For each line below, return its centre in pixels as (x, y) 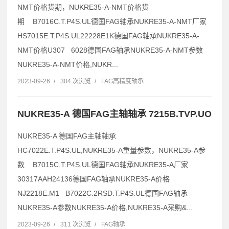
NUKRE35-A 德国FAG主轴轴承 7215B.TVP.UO (114, 114)
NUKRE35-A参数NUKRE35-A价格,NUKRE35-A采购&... (105, 207)
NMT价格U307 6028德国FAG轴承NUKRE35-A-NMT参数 (110, 50)
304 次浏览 (76, 81)
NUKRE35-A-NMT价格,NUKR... (68, 64)
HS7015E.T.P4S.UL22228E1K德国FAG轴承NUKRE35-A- (108, 36)
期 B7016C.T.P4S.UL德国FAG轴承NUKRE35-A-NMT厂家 (112, 21)
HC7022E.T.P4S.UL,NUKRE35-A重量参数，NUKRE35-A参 (111, 150)
